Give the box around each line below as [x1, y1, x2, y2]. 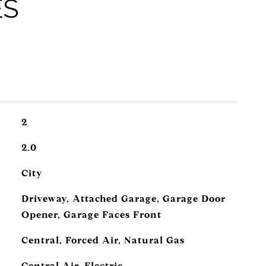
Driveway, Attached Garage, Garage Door [21, 193, 226, 204]
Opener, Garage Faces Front [21, 209, 161, 220]
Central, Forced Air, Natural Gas [21, 235, 185, 246]
